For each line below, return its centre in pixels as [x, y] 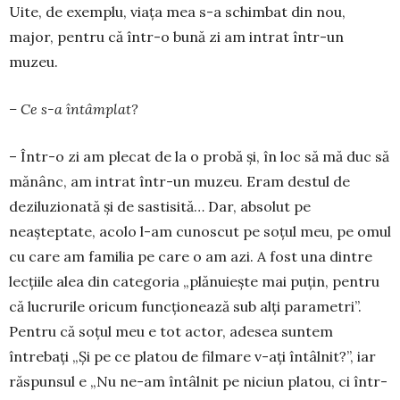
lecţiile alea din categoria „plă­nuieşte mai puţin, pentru [194, 281]
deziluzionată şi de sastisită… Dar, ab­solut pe [160, 206]
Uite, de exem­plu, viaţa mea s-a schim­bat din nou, [177, 12]
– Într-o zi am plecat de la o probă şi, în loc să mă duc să [199, 156]
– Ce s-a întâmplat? [74, 109]
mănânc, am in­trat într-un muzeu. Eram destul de [179, 181]
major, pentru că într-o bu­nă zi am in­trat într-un [176, 37]
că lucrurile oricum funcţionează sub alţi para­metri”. [185, 306]
